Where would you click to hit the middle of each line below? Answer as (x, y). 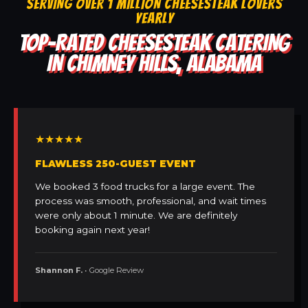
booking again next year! (92, 230)
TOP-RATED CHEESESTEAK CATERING (154, 43)
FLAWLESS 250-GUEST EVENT (115, 164)
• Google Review (113, 271)
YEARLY (154, 19)
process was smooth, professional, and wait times (151, 201)
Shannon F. (59, 271)
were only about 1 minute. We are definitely (136, 216)
